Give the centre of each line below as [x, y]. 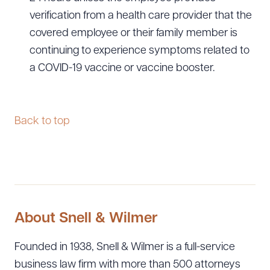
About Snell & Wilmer [86, 219]
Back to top [42, 121]
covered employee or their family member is [133, 33]
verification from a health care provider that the [141, 16]
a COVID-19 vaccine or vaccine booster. [122, 68]
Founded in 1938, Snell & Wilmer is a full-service [125, 247]
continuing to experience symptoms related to [140, 51]
